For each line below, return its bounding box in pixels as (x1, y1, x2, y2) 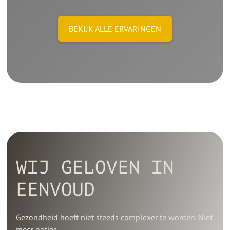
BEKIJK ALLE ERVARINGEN (69, 23, 161, 34)
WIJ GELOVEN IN (16, 157, 175, 178)
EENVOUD (16, 179, 95, 200)
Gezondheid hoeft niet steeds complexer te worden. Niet (16, 212, 213, 222)
